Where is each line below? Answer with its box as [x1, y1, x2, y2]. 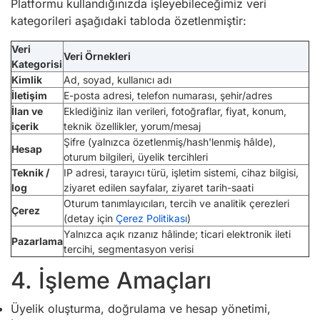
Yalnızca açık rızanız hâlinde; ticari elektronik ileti [64, 228, 291, 240]
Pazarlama [11, 235, 63, 247]
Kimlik [11, 74, 42, 86]
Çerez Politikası [116, 212, 187, 224]
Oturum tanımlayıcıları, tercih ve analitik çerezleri [64, 197, 289, 209]
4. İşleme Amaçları [11, 266, 211, 294]
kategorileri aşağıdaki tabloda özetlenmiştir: [11, 14, 246, 28]
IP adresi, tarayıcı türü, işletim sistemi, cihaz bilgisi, [64, 166, 299, 179]
